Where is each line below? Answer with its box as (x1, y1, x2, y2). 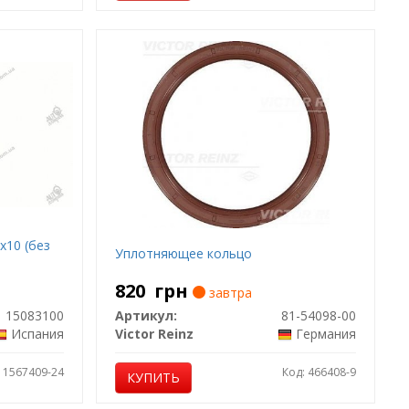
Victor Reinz (115, 325, 194, 342)
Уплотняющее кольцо (115, 245, 253, 262)
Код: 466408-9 (282, 364, 357, 380)
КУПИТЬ (127, 369, 181, 386)
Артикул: (115, 307, 178, 324)
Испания (11, 325, 65, 342)
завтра (205, 284, 253, 301)
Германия (296, 325, 357, 342)
